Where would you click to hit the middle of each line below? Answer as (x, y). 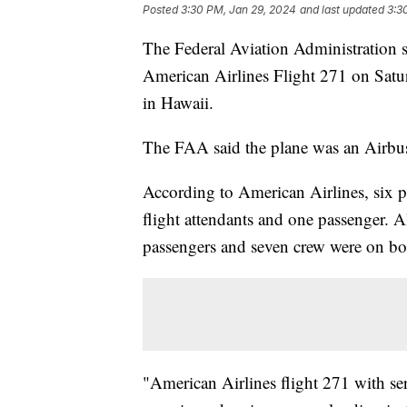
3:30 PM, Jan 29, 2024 (238, 10)
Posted (162, 10)
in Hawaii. (178, 103)
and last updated (342, 10)
